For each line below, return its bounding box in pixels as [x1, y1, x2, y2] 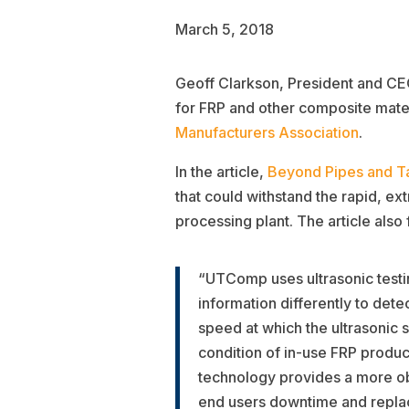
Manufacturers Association [175, 123, 359, 142]
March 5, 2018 [175, 20, 274, 39]
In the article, [175, 163, 267, 182]
